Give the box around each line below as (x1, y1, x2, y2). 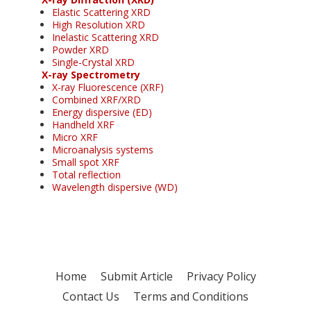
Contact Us (62, 288, 119, 304)
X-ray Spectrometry (42, 67, 140, 81)
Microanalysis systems (52, 142, 153, 156)
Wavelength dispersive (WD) (52, 180, 178, 194)
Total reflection (52, 167, 121, 181)
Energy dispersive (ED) (52, 105, 152, 119)
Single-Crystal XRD (52, 55, 135, 69)
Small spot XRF (52, 155, 119, 169)
